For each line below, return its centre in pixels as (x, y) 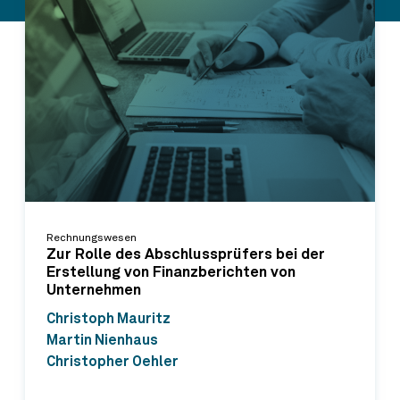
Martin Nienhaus (102, 340)
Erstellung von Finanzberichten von (171, 273)
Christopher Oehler (112, 361)
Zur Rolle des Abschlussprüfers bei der (186, 255)
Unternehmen (94, 291)
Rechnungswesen (92, 238)
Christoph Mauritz (108, 318)
